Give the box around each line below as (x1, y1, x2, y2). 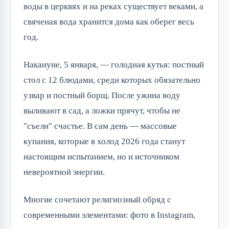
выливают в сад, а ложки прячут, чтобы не (24, 105, 180, 116)
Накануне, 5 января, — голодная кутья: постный (24, 59, 204, 70)
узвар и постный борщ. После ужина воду (24, 90, 180, 100)
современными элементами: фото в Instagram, (24, 210, 195, 220)
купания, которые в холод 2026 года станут (24, 136, 185, 146)
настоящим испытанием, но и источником (24, 151, 179, 162)
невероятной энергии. (24, 167, 105, 177)
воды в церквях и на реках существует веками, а (24, 1, 203, 11)
